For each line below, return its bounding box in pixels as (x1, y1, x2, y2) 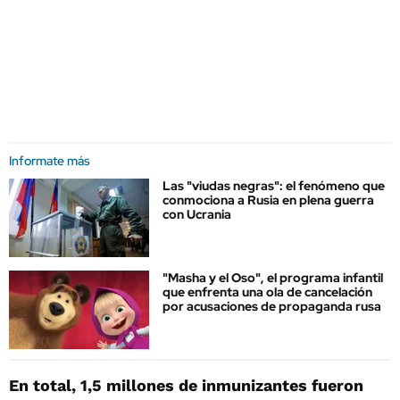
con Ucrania (162, 206, 231, 222)
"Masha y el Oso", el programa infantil (162, 270, 383, 287)
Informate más (9, 153, 90, 169)
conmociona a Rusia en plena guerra (162, 192, 374, 208)
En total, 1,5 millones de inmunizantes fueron (9, 375, 363, 395)
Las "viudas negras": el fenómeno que (162, 178, 385, 194)
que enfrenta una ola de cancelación (162, 284, 372, 301)
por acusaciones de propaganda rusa (162, 298, 381, 315)
